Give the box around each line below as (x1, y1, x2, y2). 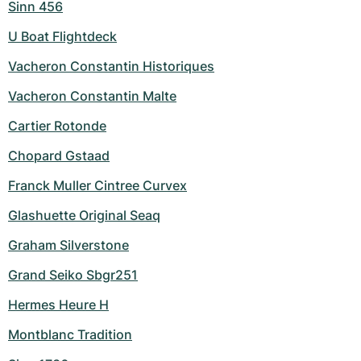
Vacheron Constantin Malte (8, 88, 176, 105)
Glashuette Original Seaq (8, 207, 160, 224)
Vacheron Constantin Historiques (8, 58, 214, 75)
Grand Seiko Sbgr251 (8, 267, 138, 284)
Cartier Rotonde (8, 118, 106, 135)
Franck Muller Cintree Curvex (8, 177, 187, 194)
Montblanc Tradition (8, 326, 132, 343)
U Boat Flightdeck (8, 28, 117, 45)
